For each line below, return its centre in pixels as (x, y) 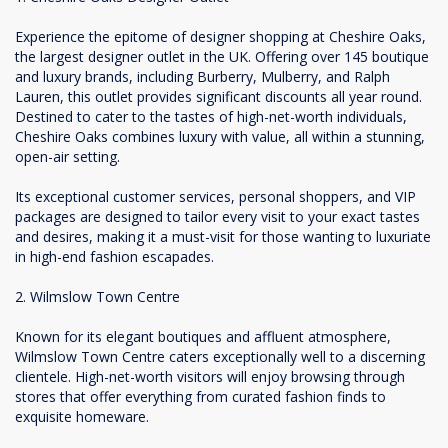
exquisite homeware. (82, 416)
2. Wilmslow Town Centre (97, 296)
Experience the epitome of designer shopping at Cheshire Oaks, (220, 36)
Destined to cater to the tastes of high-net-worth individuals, (211, 116)
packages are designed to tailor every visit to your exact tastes (217, 216)
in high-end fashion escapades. (114, 256)
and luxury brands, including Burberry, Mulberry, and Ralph (202, 76)
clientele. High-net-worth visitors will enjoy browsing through (210, 376)
